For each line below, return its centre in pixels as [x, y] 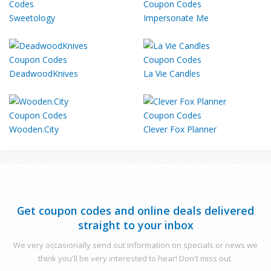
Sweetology [32, 18]
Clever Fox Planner [180, 129]
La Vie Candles [172, 73]
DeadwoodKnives [44, 73]
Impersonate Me [176, 18]
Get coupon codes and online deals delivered [135, 210]
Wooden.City [34, 129]
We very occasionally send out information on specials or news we [135, 245]
